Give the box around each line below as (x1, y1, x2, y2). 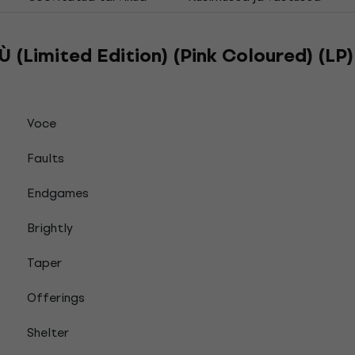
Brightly (26, 218, 73, 238)
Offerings (26, 288, 85, 307)
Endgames (26, 183, 89, 203)
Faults (26, 148, 64, 168)
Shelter (26, 323, 69, 342)
